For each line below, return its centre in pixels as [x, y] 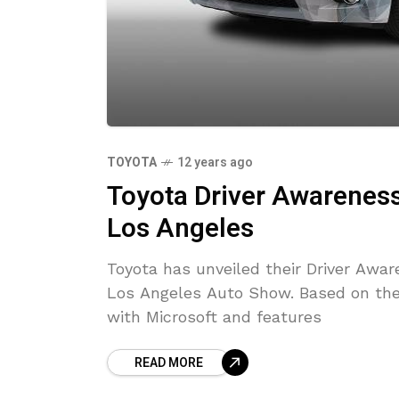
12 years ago [215, 163]
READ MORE [169, 363]
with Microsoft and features [214, 317]
